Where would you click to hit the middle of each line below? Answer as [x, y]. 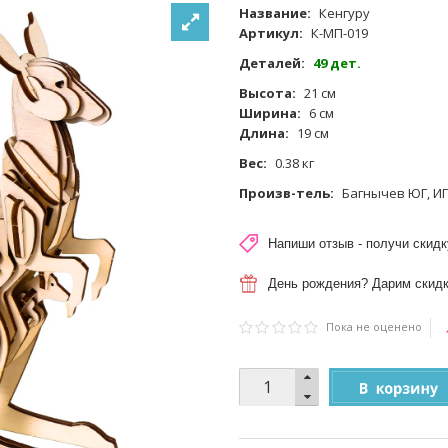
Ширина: [270, 113]
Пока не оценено [374, 327]
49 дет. [337, 63]
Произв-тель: [286, 193]
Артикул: [271, 33]
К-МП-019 [339, 33]
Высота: [267, 93]
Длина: [264, 133]
